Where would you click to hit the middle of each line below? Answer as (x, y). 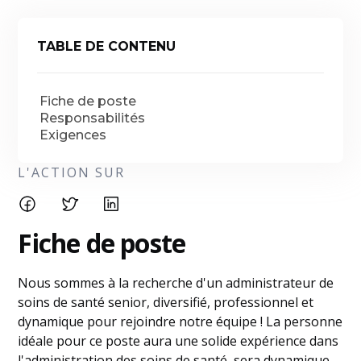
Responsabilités (93, 118)
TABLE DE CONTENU (107, 46)
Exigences (73, 135)
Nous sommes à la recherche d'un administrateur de (176, 283)
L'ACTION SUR (72, 172)
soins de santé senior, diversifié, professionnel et (166, 302)
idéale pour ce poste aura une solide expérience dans (178, 341)
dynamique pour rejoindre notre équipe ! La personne (180, 322)
